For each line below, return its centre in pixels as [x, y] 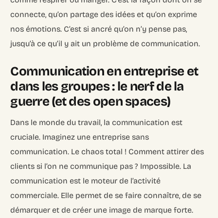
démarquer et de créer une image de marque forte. [102, 210]
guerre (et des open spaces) [91, 101]
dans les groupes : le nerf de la [97, 86]
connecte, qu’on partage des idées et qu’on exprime [104, 14]
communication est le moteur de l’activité [86, 181]
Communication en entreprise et [104, 71]
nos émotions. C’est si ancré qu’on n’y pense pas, [99, 29]
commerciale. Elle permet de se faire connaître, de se [106, 195]
